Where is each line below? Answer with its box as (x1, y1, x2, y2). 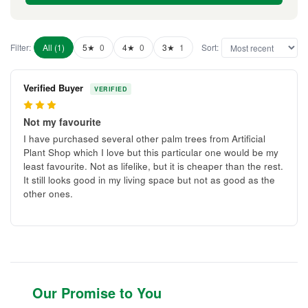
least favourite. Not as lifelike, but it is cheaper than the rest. (23, 159, 283, 173)
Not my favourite (23, 115, 101, 129)
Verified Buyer (23, 81, 86, 95)
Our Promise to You (32, 283, 162, 303)
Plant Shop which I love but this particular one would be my (23, 146, 278, 159)
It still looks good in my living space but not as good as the (23, 173, 275, 187)
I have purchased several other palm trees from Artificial (23, 132, 265, 146)
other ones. (23, 187, 73, 201)
